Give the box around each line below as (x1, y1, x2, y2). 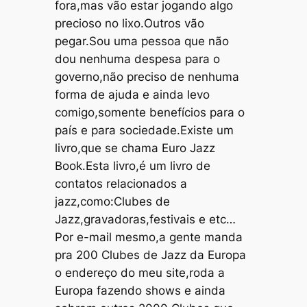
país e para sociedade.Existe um (54, 123, 234, 137)
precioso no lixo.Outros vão (54, 16, 204, 30)
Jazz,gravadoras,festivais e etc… (54, 212, 236, 226)
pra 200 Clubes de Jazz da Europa (54, 247, 246, 262)
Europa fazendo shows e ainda (54, 283, 225, 297)
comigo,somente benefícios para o (54, 105, 245, 119)
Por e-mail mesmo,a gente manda (54, 230, 243, 244)
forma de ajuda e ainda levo (54, 87, 210, 101)
